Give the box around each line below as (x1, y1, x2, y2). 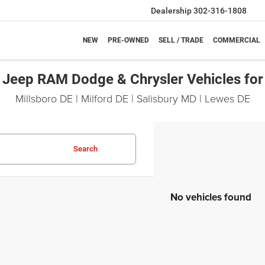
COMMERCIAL (213, 36, 260, 45)
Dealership (151, 6, 192, 16)
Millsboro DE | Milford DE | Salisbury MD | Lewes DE (15, 91, 250, 105)
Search (73, 144, 98, 153)
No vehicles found (170, 190, 251, 204)
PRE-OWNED (108, 36, 149, 45)
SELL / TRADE (159, 36, 203, 45)
